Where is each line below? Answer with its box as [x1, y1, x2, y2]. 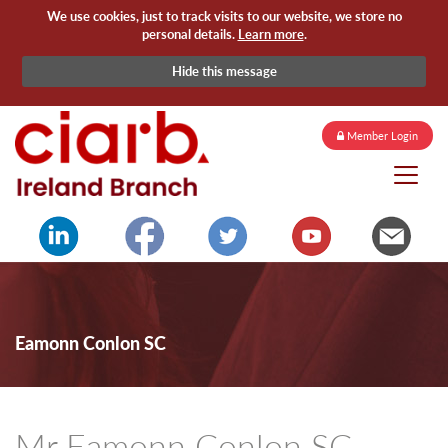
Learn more [237, 23, 304, 43]
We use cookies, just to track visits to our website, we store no [46, 5, 402, 25]
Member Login [344, 128, 418, 143]
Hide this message [171, 61, 277, 80]
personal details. [141, 23, 238, 43]
